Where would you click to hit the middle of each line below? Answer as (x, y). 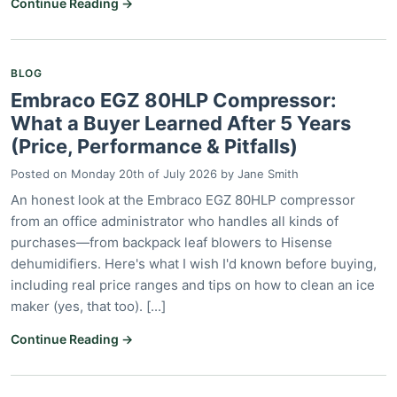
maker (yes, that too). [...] (88, 306)
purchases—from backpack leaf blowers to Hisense (171, 242)
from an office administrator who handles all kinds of (175, 221)
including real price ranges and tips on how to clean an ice (193, 284)
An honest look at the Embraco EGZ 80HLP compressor (183, 199)
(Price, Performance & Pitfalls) (154, 146)
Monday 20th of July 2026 (144, 173)
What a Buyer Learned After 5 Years (181, 123)
